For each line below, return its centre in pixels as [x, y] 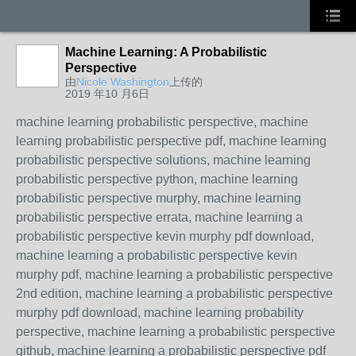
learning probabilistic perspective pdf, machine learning [171, 141]
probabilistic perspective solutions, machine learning [163, 160]
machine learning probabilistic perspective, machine [162, 122]
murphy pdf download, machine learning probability [160, 313]
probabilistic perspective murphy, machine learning [159, 198]
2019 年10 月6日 [107, 94]
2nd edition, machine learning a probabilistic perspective [174, 294]
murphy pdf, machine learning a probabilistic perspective [174, 275]
